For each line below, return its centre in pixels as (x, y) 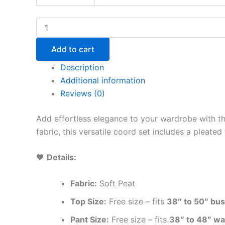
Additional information (103, 80)
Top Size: (88, 201)
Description (82, 67)
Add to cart (73, 49)
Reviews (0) (83, 93)
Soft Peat (116, 183)
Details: (62, 157)
